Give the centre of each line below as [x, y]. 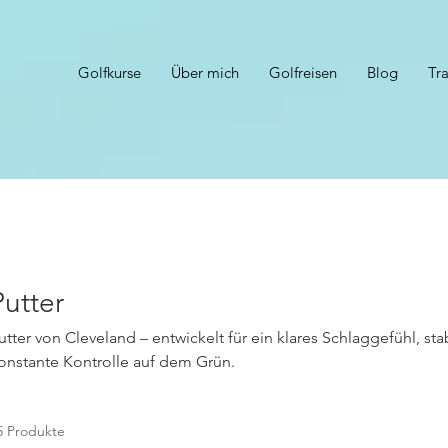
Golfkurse [109, 72]
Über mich [205, 72]
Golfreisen [303, 72]
